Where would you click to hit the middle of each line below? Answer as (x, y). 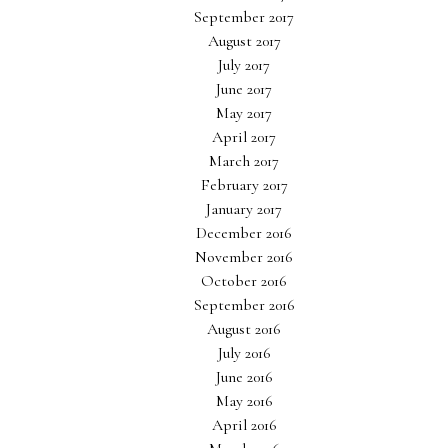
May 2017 (244, 113)
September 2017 (244, 17)
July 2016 (244, 353)
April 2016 (244, 425)
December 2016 (244, 233)
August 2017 (244, 41)
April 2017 (244, 137)
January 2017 (244, 209)
